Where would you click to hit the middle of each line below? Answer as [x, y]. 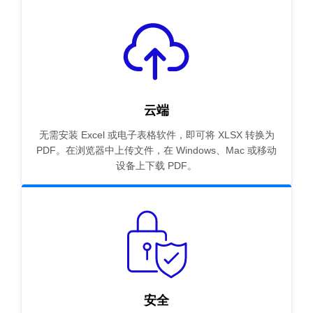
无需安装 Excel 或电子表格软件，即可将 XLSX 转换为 [156, 135]
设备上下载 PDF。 [156, 166]
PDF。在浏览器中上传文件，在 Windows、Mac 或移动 [156, 151]
